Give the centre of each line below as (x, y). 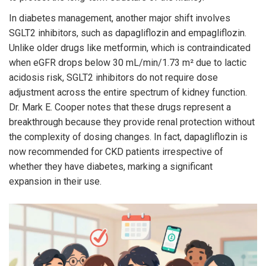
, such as (96, 33)
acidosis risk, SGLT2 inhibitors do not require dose (113, 78)
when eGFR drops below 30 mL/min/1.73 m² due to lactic (128, 63)
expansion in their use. (55, 182)
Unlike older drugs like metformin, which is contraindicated (130, 48)
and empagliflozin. (208, 33)
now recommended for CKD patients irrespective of (116, 152)
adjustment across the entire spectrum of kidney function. (128, 93)
